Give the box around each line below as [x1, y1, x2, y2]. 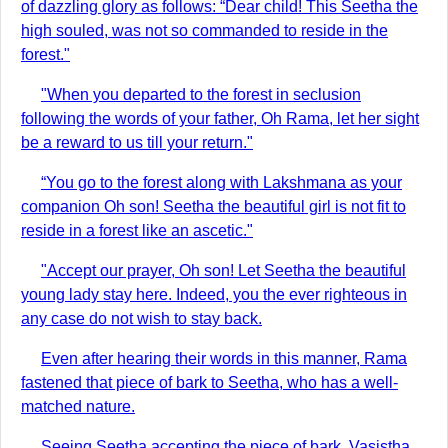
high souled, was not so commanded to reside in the [21, 22, 388, 39]
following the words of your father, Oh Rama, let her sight [21, 110, 419, 127]
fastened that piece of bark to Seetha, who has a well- [21, 374, 398, 391]
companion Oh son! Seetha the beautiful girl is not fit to [21, 198, 406, 215]
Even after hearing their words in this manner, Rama [41, 350, 407, 367]
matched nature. [21, 398, 135, 415]
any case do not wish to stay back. [21, 310, 262, 327]
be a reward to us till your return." [21, 134, 253, 151]
